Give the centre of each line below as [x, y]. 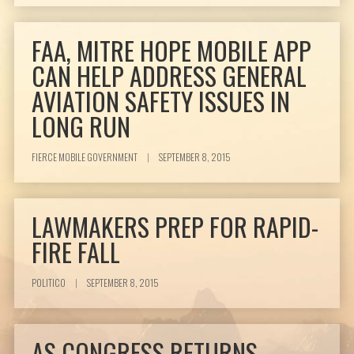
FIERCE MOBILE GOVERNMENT [86, 157]
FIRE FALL [76, 252]
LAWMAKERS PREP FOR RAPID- [175, 227]
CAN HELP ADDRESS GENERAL [169, 76]
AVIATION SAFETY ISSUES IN [161, 101]
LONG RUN [81, 126]
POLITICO [50, 283]
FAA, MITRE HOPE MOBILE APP [172, 51]
